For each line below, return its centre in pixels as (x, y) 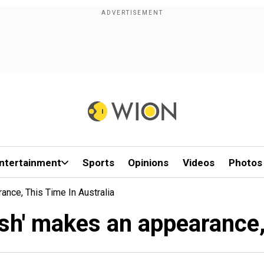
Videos (199, 163)
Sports (98, 163)
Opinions (148, 163)
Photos (245, 163)
